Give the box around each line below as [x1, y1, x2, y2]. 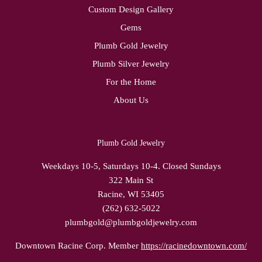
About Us [113, 95, 149, 105]
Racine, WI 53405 [98, 189, 164, 199]
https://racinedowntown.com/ [141, 241, 247, 250]
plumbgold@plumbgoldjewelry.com [65, 218, 197, 227]
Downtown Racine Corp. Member [15, 241, 141, 250]
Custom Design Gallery [88, 5, 174, 14]
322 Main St [109, 175, 153, 185]
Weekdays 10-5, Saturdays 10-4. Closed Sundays [41, 161, 221, 171]
